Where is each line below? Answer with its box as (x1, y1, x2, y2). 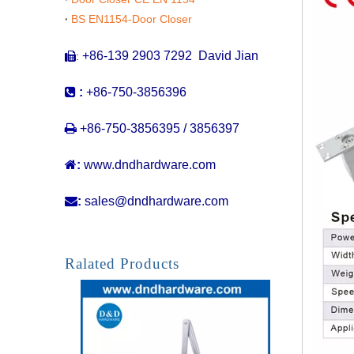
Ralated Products (65, 254, 179, 272)
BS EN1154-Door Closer (71, 12, 192, 25)
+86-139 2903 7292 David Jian (82, 48, 258, 62)
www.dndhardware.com (84, 157, 216, 171)
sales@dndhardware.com (85, 194, 228, 208)
